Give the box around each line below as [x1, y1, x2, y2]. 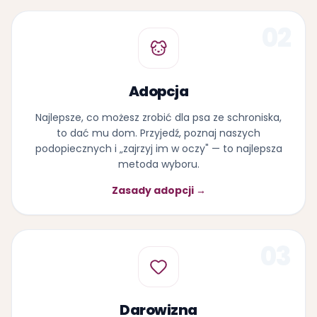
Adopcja [128, 81, 189, 101]
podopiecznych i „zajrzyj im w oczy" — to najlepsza [35, 141, 282, 156]
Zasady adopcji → [111, 183, 206, 197]
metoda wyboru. [117, 156, 200, 171]
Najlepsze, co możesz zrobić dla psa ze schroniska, [35, 110, 282, 125]
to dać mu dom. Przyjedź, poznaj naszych [57, 125, 260, 140]
